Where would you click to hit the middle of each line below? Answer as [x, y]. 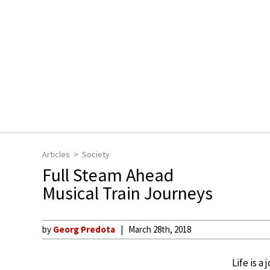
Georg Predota [84, 229]
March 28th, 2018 [160, 229]
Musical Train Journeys [127, 193]
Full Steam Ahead [108, 175]
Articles [56, 154]
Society [96, 154]
